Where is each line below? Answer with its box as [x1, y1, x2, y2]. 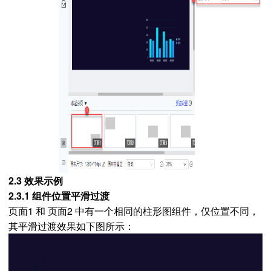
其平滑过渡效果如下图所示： [8, 219, 134, 233]
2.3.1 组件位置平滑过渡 [8, 189, 109, 203]
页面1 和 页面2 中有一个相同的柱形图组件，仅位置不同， [8, 204, 259, 218]
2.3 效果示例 [8, 174, 63, 188]
